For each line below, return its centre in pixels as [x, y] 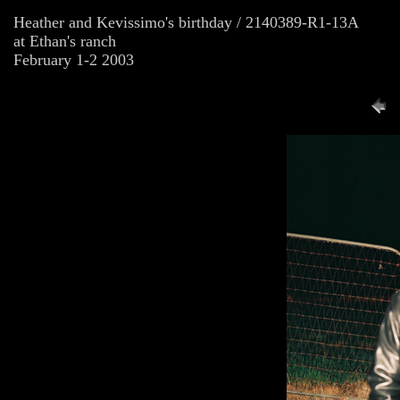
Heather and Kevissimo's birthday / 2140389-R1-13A [186, 22]
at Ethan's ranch [65, 41]
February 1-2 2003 [74, 60]
